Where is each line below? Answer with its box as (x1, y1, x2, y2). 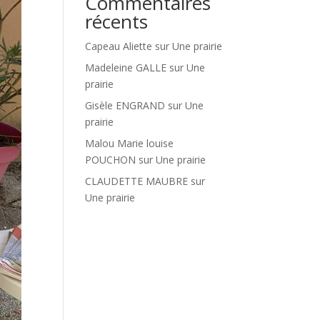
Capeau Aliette (85, 39, 153, 53)
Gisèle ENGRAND (85, 99, 166, 112)
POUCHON (85, 153, 136, 166)
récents (85, 9, 149, 34)
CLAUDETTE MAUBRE (85, 174, 189, 188)
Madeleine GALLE (85, 61, 167, 74)
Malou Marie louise (85, 136, 174, 150)
